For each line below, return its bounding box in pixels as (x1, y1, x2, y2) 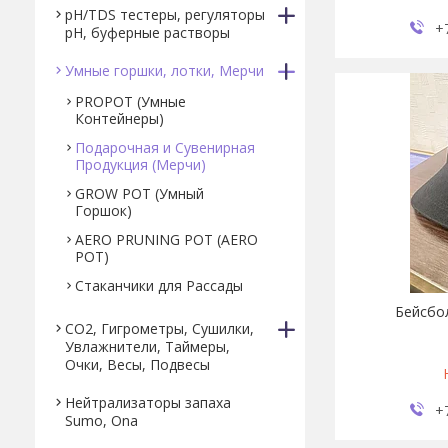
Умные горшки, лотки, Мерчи (65, 61, 264, 80)
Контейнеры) (75, 109, 164, 128)
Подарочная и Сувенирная (75, 138, 255, 157)
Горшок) (75, 201, 132, 220)
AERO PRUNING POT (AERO (75, 230, 258, 249)
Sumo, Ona (65, 411, 138, 430)
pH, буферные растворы (65, 23, 230, 42)
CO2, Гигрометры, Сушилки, (65, 319, 254, 338)
